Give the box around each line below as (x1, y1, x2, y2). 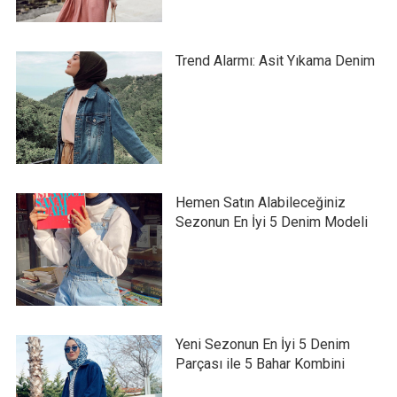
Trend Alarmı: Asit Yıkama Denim (175, 51, 375, 69)
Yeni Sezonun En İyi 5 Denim (175, 335, 350, 353)
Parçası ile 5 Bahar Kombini (175, 354, 345, 372)
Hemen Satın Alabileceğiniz (175, 193, 346, 211)
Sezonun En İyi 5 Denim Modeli (175, 213, 368, 230)
